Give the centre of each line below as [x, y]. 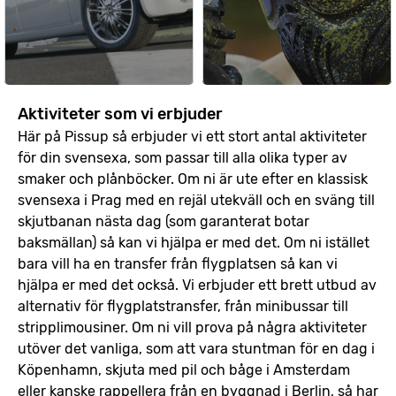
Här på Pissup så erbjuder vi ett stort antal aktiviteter [192, 137]
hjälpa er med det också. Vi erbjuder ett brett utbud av [197, 285]
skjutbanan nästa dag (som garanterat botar [164, 221]
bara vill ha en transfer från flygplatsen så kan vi [178, 264]
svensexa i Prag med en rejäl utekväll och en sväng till [196, 200]
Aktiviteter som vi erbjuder [120, 114]
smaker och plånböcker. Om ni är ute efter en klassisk [193, 179]
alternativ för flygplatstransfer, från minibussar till [183, 306]
